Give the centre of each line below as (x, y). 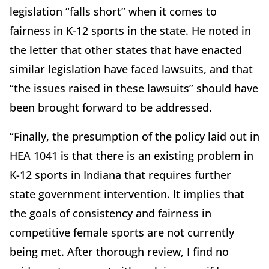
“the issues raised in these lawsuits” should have (134, 89)
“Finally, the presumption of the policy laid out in (134, 137)
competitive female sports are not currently (122, 233)
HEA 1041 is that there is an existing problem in (131, 156)
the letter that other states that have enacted (126, 50)
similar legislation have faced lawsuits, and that (131, 69)
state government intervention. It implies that (127, 194)
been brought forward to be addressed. (111, 108)
